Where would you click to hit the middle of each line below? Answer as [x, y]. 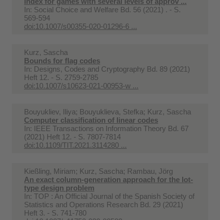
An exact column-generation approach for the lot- [109, 179]
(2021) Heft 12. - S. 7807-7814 [72, 137]
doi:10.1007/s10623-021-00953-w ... [81, 85]
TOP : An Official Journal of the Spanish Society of [114, 196]
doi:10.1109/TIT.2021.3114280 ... [75, 145]
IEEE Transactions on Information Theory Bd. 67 [111, 128]
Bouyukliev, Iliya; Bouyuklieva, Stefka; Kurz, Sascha [108, 111]
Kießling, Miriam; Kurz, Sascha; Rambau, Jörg [98, 171]
